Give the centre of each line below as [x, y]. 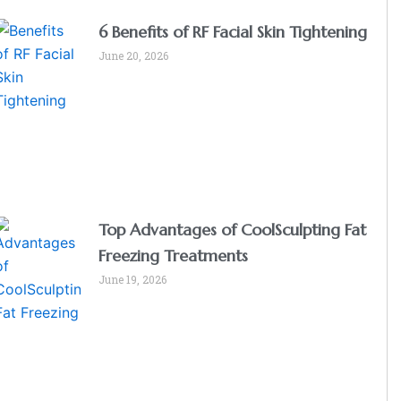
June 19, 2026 [133, 279]
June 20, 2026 [134, 56]
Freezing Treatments [174, 255]
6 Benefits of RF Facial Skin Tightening [233, 32]
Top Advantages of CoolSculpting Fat [233, 229]
